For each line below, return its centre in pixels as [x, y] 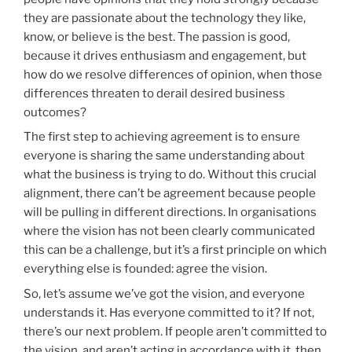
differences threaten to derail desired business [154, 93]
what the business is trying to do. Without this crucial [170, 175]
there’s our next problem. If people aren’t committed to [175, 331]
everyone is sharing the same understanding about [164, 156]
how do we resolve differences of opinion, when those [173, 74]
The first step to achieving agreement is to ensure [162, 137]
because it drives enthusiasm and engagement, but [165, 55]
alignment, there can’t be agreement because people [170, 194]
